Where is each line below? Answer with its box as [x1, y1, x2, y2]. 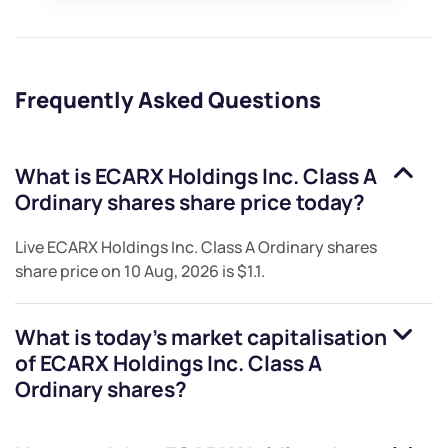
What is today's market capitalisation [15, 323, 387, 352]
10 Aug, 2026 [124, 260, 219, 283]
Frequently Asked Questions [15, 85, 321, 116]
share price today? [175, 188, 365, 217]
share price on [15, 260, 124, 283]
